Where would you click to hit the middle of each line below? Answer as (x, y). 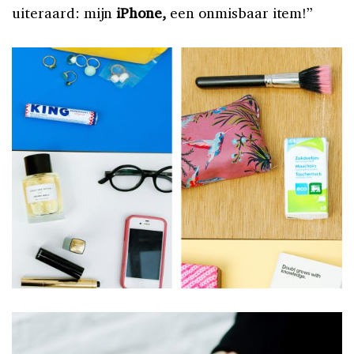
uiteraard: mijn (62, 12)
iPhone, (139, 12)
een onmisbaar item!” (240, 12)
